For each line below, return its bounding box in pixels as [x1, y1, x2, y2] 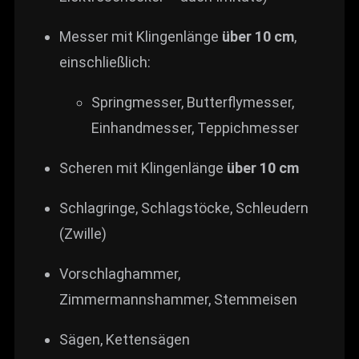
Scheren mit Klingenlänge [59, 159, 227, 177]
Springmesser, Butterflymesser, [91, 94, 294, 111]
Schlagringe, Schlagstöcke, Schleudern [59, 200, 309, 217]
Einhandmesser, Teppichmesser [91, 119, 299, 137]
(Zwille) [59, 225, 107, 243]
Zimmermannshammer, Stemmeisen [59, 291, 297, 309]
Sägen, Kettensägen [59, 331, 190, 349]
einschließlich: [59, 54, 151, 71]
